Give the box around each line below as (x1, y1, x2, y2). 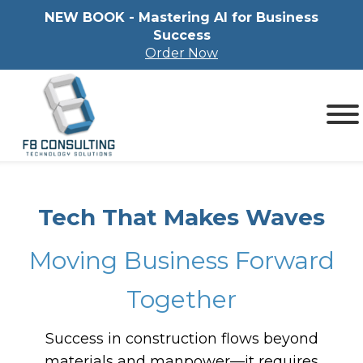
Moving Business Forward (28, 246, 335, 276)
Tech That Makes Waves (38, 203, 325, 232)
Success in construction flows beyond (45, 330, 318, 348)
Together (126, 284, 237, 315)
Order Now (145, 45, 218, 61)
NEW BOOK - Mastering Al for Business (45, 9, 318, 25)
